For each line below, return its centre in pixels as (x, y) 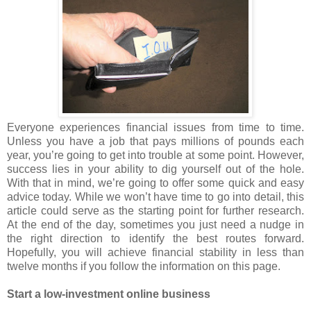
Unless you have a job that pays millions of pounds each (155, 141)
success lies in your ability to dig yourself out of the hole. (155, 169)
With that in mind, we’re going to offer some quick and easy (155, 183)
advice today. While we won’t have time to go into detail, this (155, 196)
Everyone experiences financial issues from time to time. (155, 127)
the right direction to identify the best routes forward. (155, 238)
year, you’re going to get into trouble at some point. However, (155, 155)
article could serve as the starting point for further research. (155, 210)
